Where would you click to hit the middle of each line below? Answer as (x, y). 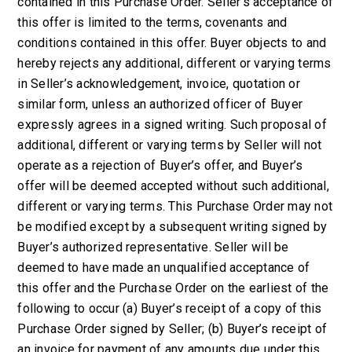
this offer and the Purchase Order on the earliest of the (173, 288)
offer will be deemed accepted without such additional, (173, 186)
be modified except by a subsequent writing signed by (172, 227)
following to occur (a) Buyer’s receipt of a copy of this (170, 308)
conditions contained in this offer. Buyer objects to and (172, 43)
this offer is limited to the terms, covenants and (152, 22)
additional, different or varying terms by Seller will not (170, 145)
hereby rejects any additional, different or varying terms (174, 63)
